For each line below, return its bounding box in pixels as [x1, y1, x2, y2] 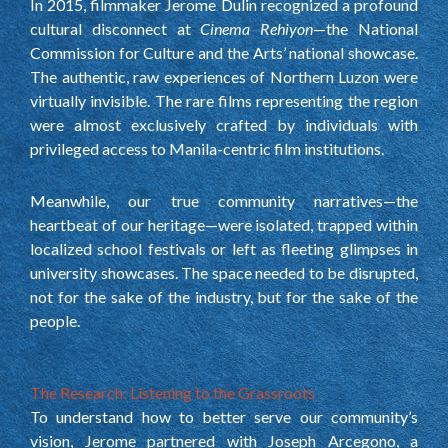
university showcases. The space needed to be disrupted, [30, 262, 418, 282]
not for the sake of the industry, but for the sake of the [30, 286, 418, 306]
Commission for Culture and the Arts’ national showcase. [30, 42, 418, 62]
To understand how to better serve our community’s [30, 406, 418, 426]
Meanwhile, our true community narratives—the [30, 190, 418, 210]
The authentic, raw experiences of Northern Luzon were [30, 66, 418, 86]
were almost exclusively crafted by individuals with [30, 114, 418, 134]
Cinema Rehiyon [200, 18, 314, 38]
